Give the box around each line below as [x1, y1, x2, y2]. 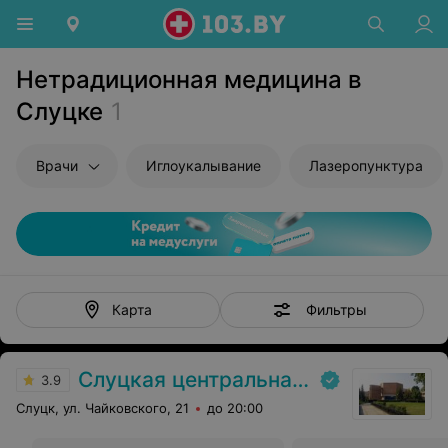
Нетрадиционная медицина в [16, 65, 362, 94]
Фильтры [305, 300, 367, 318]
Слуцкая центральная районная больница [78, 367, 292, 392]
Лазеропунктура [309, 157, 423, 174]
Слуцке [16, 97, 103, 126]
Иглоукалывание [146, 157, 261, 174]
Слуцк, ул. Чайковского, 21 [16, 400, 189, 416]
